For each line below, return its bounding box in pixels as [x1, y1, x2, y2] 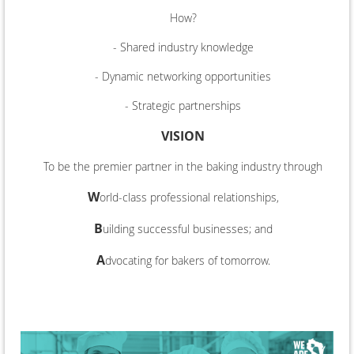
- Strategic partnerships [125, 98, 241, 114]
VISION [161, 127, 205, 145]
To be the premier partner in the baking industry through [43, 159, 322, 175]
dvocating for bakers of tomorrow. [104, 253, 270, 269]
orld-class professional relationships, [99, 190, 279, 205]
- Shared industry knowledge [112, 40, 254, 55]
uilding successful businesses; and [102, 221, 273, 237]
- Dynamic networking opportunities [95, 69, 271, 85]
